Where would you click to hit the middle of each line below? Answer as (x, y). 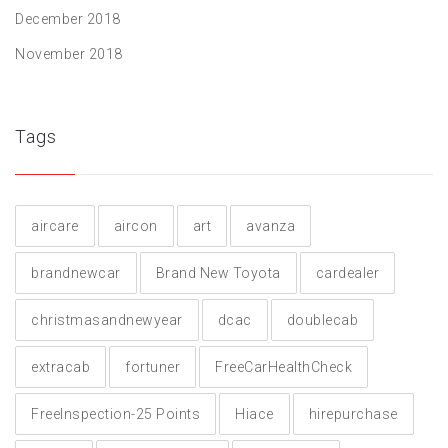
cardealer (347, 273)
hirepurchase (353, 414)
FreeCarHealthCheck (283, 367)
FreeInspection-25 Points (115, 414)
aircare (55, 226)
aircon (135, 226)
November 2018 (69, 54)
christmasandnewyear (107, 320)
